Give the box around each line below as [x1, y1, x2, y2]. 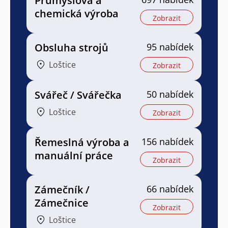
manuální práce [35, 148, 113, 162]
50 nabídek [147, 88, 193, 100]
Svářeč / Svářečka [35, 88, 122, 102]
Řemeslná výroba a [35, 135, 129, 149]
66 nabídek [147, 182, 193, 195]
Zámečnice [35, 195, 89, 210]
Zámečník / [35, 182, 90, 196]
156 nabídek [141, 135, 193, 148]
